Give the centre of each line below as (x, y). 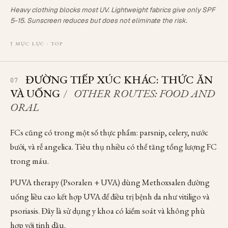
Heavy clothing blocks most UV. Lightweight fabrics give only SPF (113, 10)
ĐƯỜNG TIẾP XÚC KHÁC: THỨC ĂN (119, 80)
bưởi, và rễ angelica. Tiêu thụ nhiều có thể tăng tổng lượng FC (113, 147)
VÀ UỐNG (35, 93)
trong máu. (30, 161)
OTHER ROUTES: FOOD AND (145, 93)
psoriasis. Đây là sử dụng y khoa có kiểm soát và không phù (108, 211)
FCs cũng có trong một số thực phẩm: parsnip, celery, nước (109, 132)
